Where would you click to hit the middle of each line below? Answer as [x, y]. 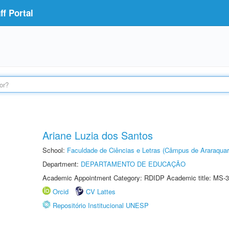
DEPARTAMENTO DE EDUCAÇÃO [133, 164]
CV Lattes [101, 191]
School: [55, 150]
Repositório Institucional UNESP [101, 205]
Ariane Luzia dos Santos [98, 135]
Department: [62, 164]
